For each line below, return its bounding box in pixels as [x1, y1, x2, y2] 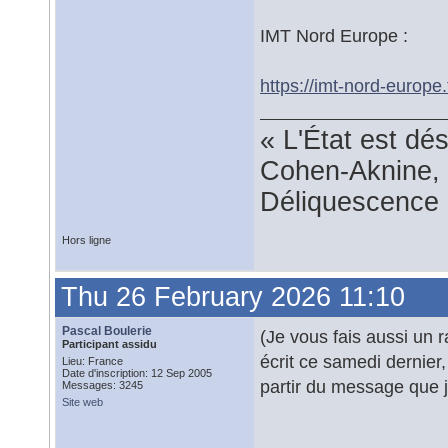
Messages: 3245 [62, 379, 143, 391]
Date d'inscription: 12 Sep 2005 [62, 367, 212, 379]
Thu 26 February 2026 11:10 [61, 282, 405, 312]
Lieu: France [62, 355, 123, 367]
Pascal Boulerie [62, 324, 152, 338]
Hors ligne [62, 234, 111, 246]
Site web [62, 396, 103, 408]
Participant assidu [62, 338, 157, 350]
